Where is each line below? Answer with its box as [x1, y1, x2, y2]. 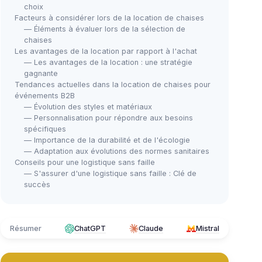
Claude [139, 224, 163, 233]
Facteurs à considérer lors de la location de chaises [15, 13, 204, 22]
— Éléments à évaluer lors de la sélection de [24, 25, 185, 33]
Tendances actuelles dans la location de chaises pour [15, 80, 211, 89]
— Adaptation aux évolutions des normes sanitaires [24, 147, 209, 156]
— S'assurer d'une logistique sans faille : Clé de [24, 169, 196, 178]
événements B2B [15, 91, 75, 100]
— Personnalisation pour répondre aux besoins [24, 113, 193, 122]
